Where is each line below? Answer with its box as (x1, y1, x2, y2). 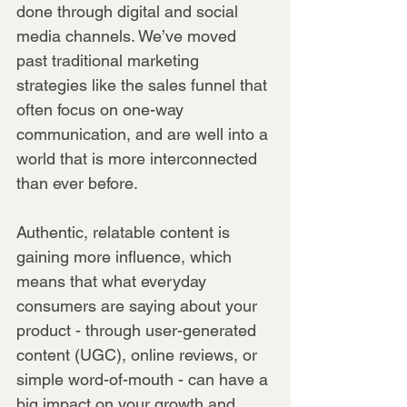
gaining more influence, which (16, 246, 236, 266)
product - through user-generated (16, 320, 261, 340)
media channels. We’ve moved (16, 25, 241, 45)
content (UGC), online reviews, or (16, 344, 262, 364)
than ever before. (16, 173, 138, 193)
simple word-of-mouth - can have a (16, 369, 273, 389)
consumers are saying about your (16, 295, 262, 315)
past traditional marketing (16, 50, 203, 70)
